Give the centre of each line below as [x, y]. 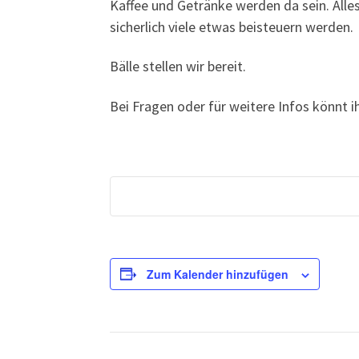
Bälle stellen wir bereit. [178, 67]
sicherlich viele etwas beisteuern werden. [232, 26]
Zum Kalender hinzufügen [218, 274]
